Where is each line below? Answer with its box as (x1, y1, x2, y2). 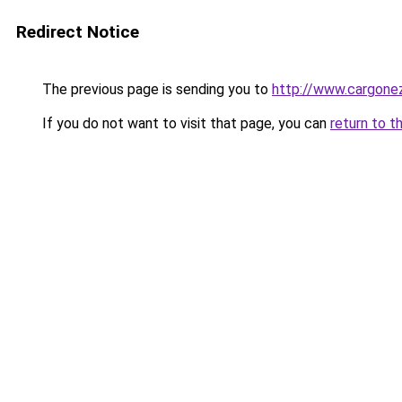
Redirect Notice (16, 22, 139, 42)
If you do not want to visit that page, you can (39, 115, 330, 132)
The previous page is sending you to (39, 81, 272, 98)
